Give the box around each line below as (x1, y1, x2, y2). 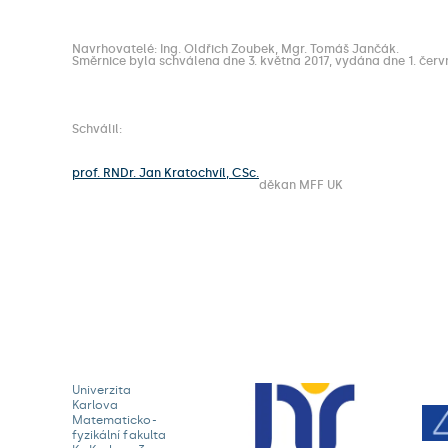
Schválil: (72, 122, 122, 136)
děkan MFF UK (259, 178, 343, 192)
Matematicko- (72, 413, 157, 427)
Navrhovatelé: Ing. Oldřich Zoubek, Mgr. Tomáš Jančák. (72, 42, 399, 56)
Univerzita (72, 383, 132, 397)
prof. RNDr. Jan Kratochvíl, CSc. (72, 166, 259, 180)
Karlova (72, 398, 119, 412)
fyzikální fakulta (72, 428, 166, 442)
